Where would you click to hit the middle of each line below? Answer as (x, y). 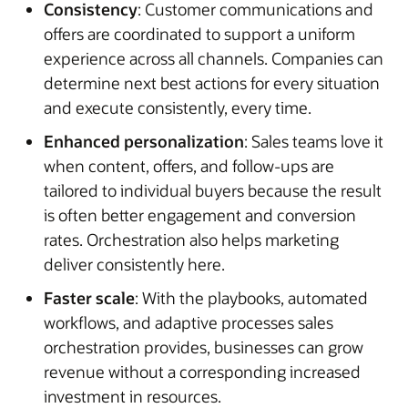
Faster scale (89, 297)
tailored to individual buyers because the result (213, 190)
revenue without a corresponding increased (202, 371)
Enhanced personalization (144, 141)
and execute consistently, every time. (178, 107)
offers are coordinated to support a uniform (199, 33)
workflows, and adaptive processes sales (189, 322)
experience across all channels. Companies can (214, 58)
